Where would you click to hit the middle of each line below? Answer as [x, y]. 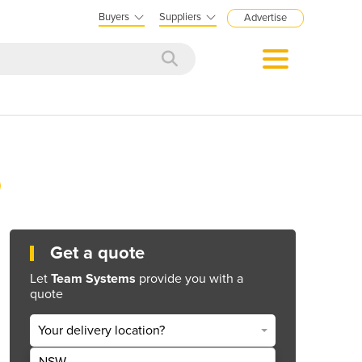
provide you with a [189, 278]
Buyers [114, 17]
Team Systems [93, 278]
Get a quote [97, 253]
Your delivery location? [101, 331]
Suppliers [180, 17]
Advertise [265, 18]
